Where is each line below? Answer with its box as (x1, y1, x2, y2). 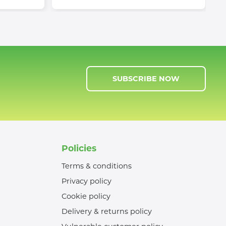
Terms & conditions (62, 161, 132, 171)
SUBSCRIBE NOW (112, 74, 180, 84)
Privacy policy (62, 177, 111, 186)
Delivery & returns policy (62, 207, 152, 216)
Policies (62, 143, 96, 154)
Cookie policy (62, 192, 110, 201)
